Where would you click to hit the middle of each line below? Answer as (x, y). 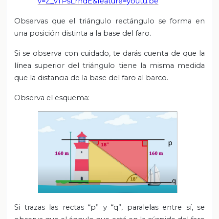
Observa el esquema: (52, 98)
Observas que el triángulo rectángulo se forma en (109, 21)
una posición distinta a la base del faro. (83, 33)
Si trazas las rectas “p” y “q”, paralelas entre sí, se (109, 207)
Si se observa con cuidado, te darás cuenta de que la (109, 53)
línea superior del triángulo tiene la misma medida (109, 66)
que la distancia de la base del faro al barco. (91, 78)
